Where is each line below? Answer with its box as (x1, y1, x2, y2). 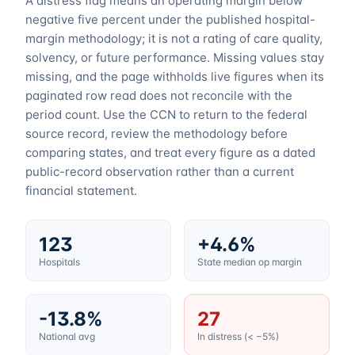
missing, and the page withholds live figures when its (25, 69, 324, 85)
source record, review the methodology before (25, 126, 288, 142)
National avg (39, 330, 95, 343)
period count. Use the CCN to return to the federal (25, 107, 307, 123)
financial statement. (25, 183, 137, 199)
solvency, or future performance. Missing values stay (25, 50, 324, 66)
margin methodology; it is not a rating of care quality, (25, 31, 323, 47)
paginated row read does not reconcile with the (25, 88, 292, 104)
